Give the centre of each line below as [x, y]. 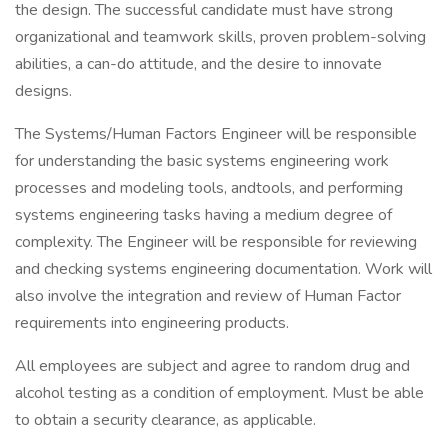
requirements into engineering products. [152, 323]
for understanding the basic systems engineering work [202, 161]
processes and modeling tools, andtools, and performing [209, 188]
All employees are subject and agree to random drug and [212, 366]
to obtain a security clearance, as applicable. [165, 420]
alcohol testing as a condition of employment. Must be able [219, 393]
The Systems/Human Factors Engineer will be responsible [216, 134]
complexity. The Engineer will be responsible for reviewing [216, 242]
